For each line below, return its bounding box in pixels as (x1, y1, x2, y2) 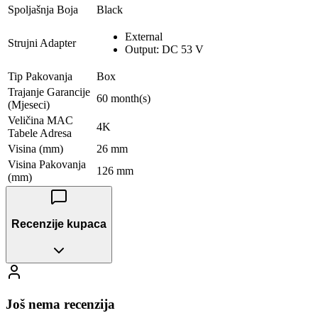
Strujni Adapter (8, 36, 76, 49)
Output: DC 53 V (125, 43, 204, 55)
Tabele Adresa (8, 126, 72, 139)
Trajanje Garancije (8, 85, 90, 98)
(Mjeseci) (8, 98, 50, 111)
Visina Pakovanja (8, 158, 86, 170)
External (125, 30, 163, 43)
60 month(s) (97, 92, 150, 104)
